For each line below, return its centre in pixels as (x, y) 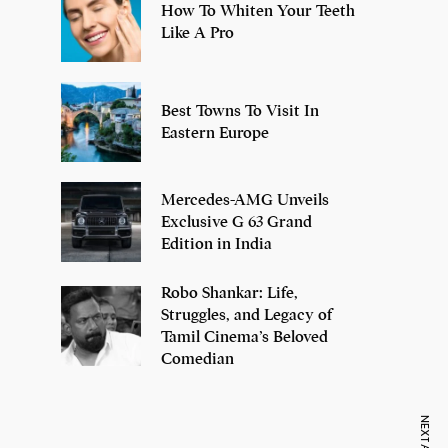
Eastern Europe (215, 133)
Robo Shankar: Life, (229, 293)
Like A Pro (197, 33)
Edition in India (216, 244)
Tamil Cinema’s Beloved (244, 337)
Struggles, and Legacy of (246, 315)
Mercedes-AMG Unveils (245, 200)
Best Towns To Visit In (240, 111)
